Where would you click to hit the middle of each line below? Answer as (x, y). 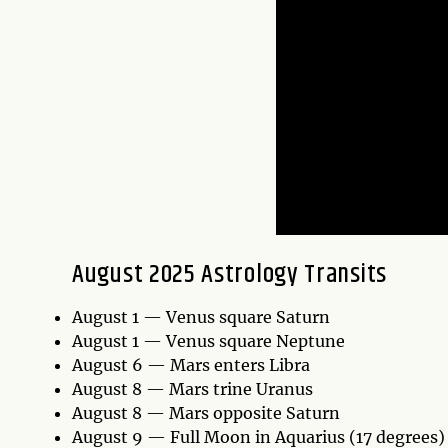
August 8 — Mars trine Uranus (194, 388)
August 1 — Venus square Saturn (201, 316)
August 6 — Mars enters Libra (191, 364)
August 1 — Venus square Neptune (208, 340)
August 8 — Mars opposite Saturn (206, 412)
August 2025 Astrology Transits (229, 274)
